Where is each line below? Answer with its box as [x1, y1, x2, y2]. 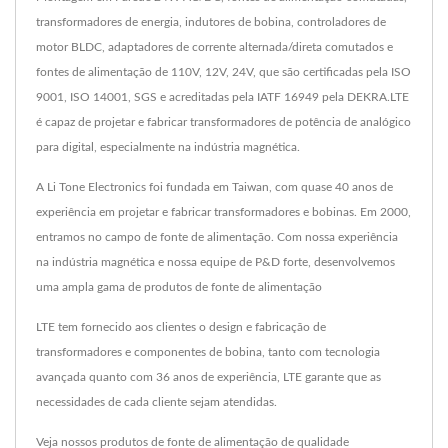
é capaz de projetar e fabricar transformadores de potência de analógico [36, 115, 411, 128]
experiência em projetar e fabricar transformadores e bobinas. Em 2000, [36, 205, 411, 218]
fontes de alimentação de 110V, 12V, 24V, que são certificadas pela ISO [36, 65, 411, 78]
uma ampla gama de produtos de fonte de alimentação [36, 280, 322, 293]
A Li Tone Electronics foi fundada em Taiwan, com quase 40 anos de [36, 180, 393, 193]
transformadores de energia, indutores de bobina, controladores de [36, 15, 386, 28]
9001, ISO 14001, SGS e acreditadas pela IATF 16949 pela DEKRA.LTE [36, 90, 409, 103]
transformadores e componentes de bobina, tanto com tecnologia [36, 345, 380, 358]
